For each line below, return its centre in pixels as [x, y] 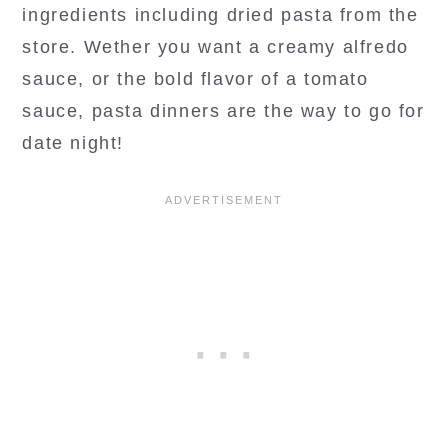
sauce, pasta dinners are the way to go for [223, 110]
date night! [73, 142]
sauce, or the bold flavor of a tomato [195, 78]
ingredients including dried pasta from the [220, 14]
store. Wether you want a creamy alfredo [215, 46]
